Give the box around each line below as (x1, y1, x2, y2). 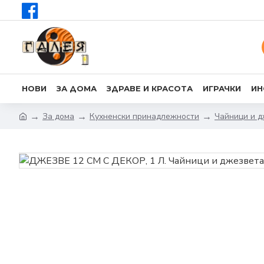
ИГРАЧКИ (203, 83, 241, 93)
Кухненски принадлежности (90, 110, 199, 122)
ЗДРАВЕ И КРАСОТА (107, 83, 193, 93)
